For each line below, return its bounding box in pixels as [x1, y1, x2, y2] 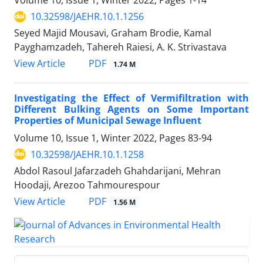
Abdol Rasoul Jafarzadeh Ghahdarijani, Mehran [14, 164, 221, 177]
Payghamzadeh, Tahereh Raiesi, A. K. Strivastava [14, 41, 227, 54]
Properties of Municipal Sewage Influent [14, 113, 201, 127]
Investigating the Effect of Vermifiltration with [14, 91, 249, 104]
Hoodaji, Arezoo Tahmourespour [14, 178, 160, 191]
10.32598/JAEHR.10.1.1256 [31, 10, 144, 23]
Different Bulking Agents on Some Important [14, 102, 249, 116]
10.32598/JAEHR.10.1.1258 [31, 147, 144, 161]
